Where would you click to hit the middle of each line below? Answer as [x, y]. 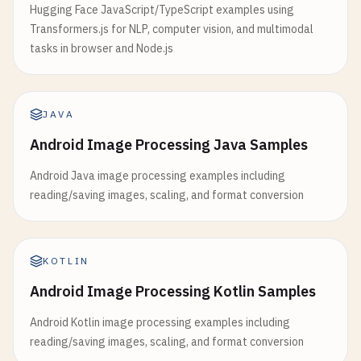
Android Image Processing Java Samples [169, 145]
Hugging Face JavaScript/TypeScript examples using [162, 10]
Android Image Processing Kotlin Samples [173, 291]
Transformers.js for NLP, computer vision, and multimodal [172, 29]
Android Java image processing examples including [158, 176]
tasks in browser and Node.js [102, 48]
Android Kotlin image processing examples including [160, 322]
